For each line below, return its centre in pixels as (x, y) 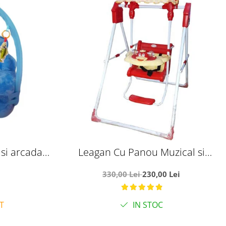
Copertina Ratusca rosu (141, 166)
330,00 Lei (122, 174)
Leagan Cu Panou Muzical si (141, 152)
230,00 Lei (161, 174)
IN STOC (147, 205)
